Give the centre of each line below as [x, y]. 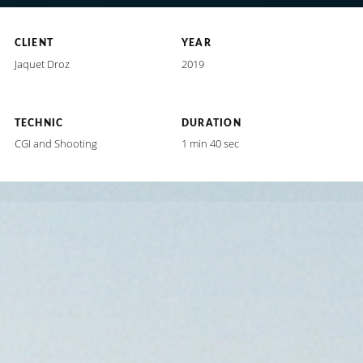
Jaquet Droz [42, 64]
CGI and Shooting [56, 144]
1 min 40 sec [210, 144]
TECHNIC [39, 123]
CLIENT [34, 43]
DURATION [211, 123]
